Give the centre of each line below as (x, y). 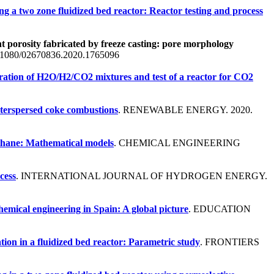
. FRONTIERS (230, 242)
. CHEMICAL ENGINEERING (177, 143)
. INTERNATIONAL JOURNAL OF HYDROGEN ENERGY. (142, 176)
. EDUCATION (220, 209)
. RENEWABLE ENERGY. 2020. (185, 109)
